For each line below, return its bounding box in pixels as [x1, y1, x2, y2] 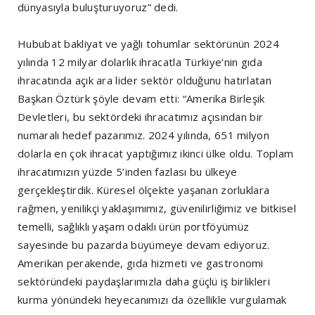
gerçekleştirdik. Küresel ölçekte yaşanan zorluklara [18, 183, 270, 198]
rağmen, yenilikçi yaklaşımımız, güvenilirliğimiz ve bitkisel [18, 201, 296, 216]
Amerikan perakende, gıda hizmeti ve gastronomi [18, 256, 264, 271]
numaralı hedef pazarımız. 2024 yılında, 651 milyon [18, 128, 269, 143]
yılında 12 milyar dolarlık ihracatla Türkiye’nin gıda [18, 55, 262, 70]
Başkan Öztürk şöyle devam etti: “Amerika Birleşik [18, 91, 265, 106]
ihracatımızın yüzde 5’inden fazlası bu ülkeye [18, 165, 238, 179]
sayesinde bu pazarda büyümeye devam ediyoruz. [18, 238, 270, 252]
